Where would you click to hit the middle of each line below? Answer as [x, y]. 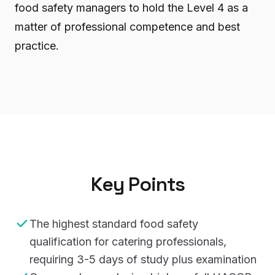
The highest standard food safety [114, 224]
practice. [37, 46]
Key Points [137, 184]
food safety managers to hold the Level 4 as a [131, 8]
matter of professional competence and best [127, 27]
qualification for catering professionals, [128, 242]
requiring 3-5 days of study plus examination [143, 259]
